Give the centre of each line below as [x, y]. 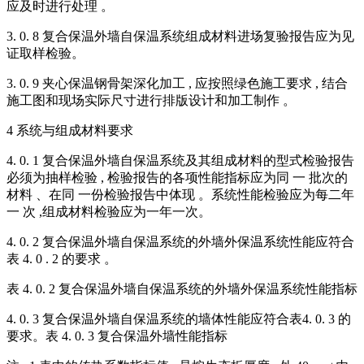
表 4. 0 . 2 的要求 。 [62, 259]
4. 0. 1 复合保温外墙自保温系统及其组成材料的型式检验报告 [180, 161]
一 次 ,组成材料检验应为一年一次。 [109, 212]
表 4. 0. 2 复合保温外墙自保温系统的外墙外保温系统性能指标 [182, 289]
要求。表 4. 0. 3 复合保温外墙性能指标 [117, 336]
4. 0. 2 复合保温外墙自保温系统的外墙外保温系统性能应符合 [180, 242]
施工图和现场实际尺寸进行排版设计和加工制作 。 [151, 101]
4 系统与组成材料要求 [70, 131]
